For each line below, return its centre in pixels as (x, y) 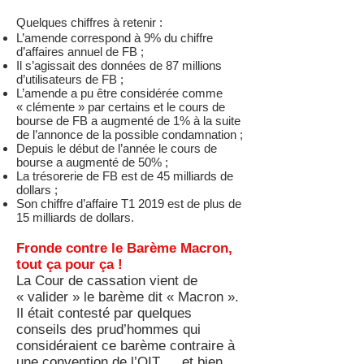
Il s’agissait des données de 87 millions (119, 65)
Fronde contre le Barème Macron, (124, 248)
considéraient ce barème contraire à (126, 346)
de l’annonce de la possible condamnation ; (130, 134)
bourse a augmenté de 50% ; (92, 162)
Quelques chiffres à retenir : (91, 22)
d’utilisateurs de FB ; (70, 79)
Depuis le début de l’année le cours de (117, 148)
